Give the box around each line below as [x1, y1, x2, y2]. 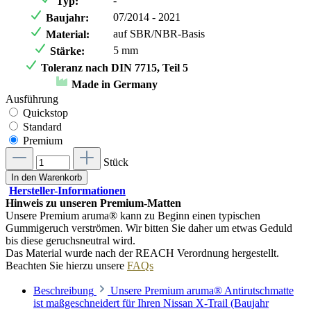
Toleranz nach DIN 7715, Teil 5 [38, 61, 188, 74]
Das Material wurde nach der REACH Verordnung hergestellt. [6, 246, 279, 259]
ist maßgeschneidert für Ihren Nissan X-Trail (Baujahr [33, 296, 269, 309]
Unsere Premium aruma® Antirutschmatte [110, 284, 294, 296]
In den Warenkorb [11, 171, 82, 183]
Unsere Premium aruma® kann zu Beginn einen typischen [6, 209, 260, 221]
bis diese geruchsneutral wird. [6, 234, 135, 246]
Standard [23, 120, 62, 133]
